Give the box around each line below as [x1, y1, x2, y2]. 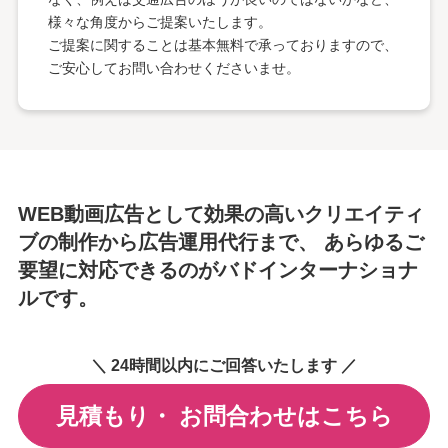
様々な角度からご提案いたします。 [47, 13, 272, 30]
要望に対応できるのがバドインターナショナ [17, 258, 418, 281]
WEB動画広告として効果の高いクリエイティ [17, 202, 424, 225]
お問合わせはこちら [172, 402, 393, 429]
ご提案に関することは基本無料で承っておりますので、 [47, 36, 398, 53]
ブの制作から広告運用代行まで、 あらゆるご [17, 230, 424, 253]
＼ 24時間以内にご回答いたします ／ [91, 356, 357, 374]
